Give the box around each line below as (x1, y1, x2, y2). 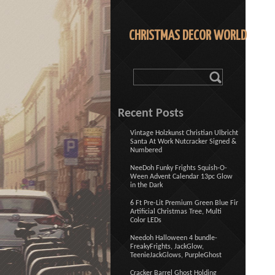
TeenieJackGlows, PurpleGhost (130, 252, 222, 259)
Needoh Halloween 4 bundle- (130, 234, 217, 242)
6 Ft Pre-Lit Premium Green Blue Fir (130, 199, 238, 207)
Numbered (130, 147, 162, 154)
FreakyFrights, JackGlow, (130, 243, 204, 250)
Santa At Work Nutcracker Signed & (130, 138, 236, 145)
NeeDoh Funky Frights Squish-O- (130, 165, 227, 172)
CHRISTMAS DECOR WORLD (129, 29, 247, 43)
